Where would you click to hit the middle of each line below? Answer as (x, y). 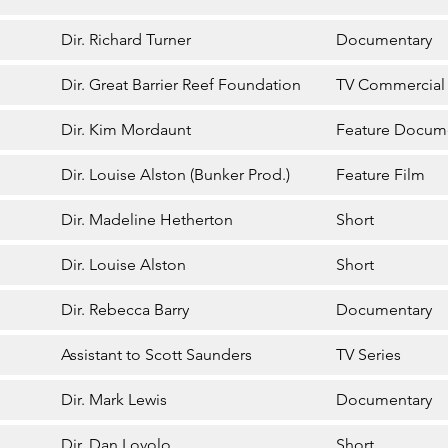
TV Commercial (391, 85)
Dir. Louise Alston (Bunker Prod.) (176, 175)
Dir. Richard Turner (126, 40)
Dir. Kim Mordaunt (126, 130)
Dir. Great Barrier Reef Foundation (181, 85)
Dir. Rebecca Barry (125, 310)
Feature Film (381, 175)
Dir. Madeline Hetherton (147, 220)
